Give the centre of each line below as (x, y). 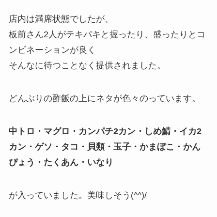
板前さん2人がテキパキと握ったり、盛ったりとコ (107, 35)
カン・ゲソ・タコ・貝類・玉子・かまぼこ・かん (104, 147)
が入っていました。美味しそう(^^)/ (77, 195)
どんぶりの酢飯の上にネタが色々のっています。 (104, 99)
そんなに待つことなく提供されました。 (87, 66)
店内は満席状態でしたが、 (61, 19)
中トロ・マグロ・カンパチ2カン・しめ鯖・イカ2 (105, 131)
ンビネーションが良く (52, 50)
